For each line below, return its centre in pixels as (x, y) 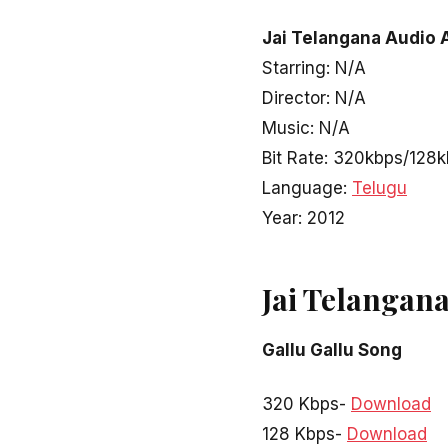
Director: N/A (314, 98)
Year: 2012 (303, 218)
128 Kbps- (304, 433)
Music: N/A (306, 128)
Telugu (379, 188)
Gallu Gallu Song (332, 350)
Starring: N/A (314, 68)
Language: (307, 188)
